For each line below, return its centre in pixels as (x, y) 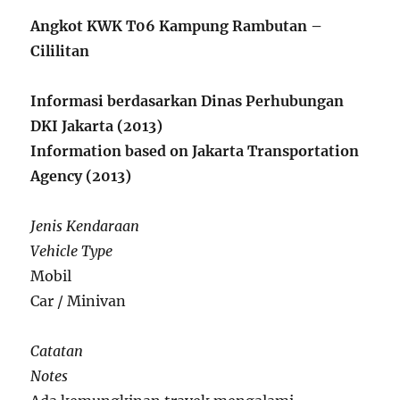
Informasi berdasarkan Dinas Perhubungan (187, 100)
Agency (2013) (81, 175)
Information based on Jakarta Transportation (195, 150)
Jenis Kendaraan (85, 225)
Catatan (57, 350)
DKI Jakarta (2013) (97, 125)
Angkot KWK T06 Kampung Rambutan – (177, 25)
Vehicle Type (72, 250)
